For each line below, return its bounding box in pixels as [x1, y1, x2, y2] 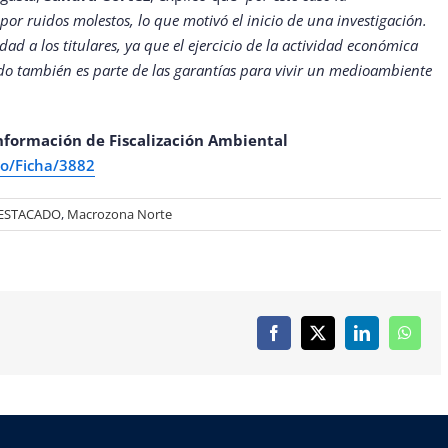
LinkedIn [360, 331, 419, 348]
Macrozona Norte [67, 205, 172, 224]
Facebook [272, 331, 335, 348]
